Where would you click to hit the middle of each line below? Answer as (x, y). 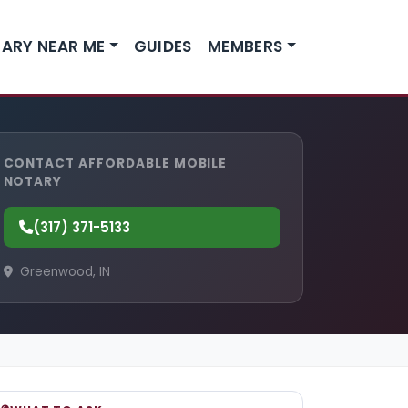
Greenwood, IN (63, 272)
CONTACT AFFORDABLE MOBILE (115, 163)
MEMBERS (245, 46)
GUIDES (163, 46)
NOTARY (33, 181)
